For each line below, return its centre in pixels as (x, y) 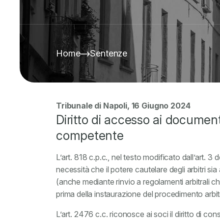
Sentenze (109, 53)
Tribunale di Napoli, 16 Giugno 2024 (123, 106)
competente (90, 136)
